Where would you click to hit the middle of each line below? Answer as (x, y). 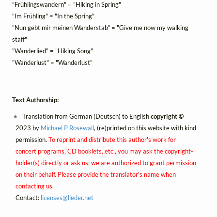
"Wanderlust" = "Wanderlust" (52, 63)
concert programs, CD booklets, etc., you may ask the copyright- (104, 151)
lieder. (76, 197)
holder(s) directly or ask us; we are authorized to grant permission (106, 163)
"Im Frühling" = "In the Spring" (53, 16)
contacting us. (34, 186)
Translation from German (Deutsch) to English (86, 116)
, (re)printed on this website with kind (145, 128)
